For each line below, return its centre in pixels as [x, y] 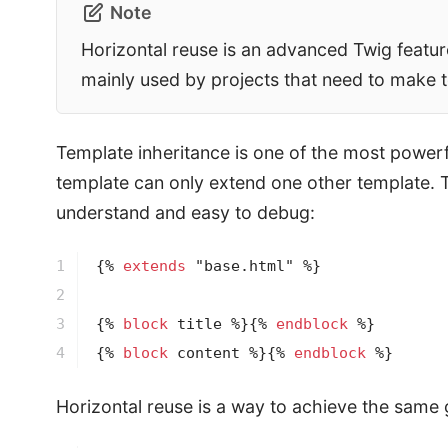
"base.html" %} [253, 266]
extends [154, 266]
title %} [208, 324]
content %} [217, 353]
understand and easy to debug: [185, 213]
